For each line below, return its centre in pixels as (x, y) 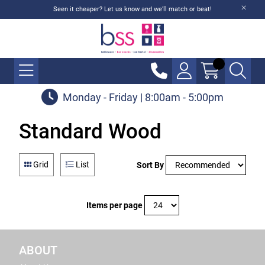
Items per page (114, 205)
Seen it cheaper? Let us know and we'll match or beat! (132, 9)
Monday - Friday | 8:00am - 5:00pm (143, 97)
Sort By (150, 165)
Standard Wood (90, 132)
